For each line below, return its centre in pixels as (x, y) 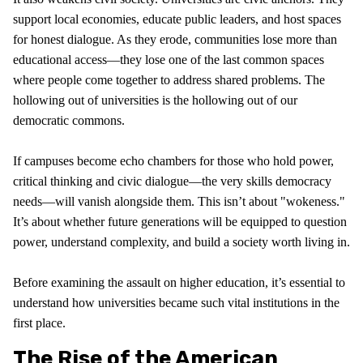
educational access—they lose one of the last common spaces (169, 59)
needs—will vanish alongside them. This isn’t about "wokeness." (179, 201)
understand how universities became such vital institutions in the (176, 302)
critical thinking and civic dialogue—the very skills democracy (172, 181)
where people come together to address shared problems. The (169, 79)
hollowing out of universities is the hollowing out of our (155, 100)
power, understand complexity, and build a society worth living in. (181, 241)
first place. (39, 322)
